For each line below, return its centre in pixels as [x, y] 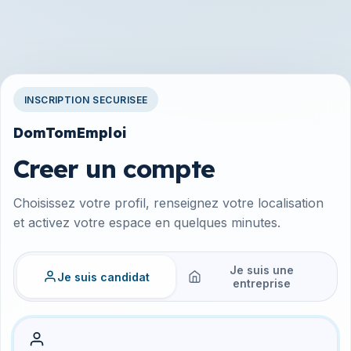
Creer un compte [114, 169]
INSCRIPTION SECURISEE [86, 100]
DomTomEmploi [70, 133]
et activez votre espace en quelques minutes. [147, 223]
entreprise [261, 284]
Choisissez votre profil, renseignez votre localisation [168, 203]
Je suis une [261, 270]
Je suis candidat [103, 277]
